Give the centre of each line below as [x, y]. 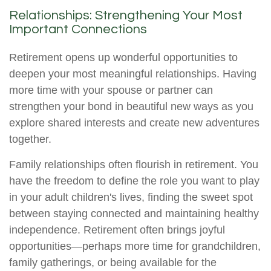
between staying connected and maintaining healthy [134, 214]
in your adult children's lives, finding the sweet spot [131, 198]
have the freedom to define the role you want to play [134, 181]
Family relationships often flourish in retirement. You [134, 165]
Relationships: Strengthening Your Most [126, 16]
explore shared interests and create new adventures [134, 123]
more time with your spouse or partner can [111, 90]
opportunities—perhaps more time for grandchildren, [135, 247]
